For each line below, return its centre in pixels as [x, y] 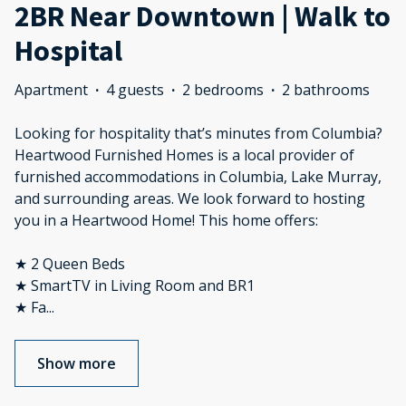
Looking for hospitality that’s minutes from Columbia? [198, 134]
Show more [77, 364]
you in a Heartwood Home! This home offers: [166, 221]
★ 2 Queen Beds [70, 264]
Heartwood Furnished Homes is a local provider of [184, 155]
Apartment [51, 90]
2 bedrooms [223, 90]
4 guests [135, 90]
